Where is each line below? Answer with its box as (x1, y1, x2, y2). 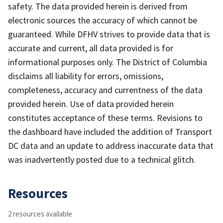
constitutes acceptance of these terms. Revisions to (8, 111, 203, 123)
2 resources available (8, 209, 72, 219)
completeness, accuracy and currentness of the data (8, 84, 203, 96)
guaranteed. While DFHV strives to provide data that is (8, 28, 210, 40)
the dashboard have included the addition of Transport (8, 125, 212, 137)
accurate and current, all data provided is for (8, 42, 173, 54)
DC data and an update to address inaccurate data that (8, 139, 214, 151)
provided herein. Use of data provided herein (8, 98, 174, 110)
